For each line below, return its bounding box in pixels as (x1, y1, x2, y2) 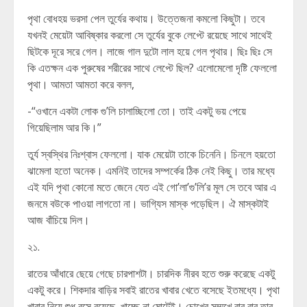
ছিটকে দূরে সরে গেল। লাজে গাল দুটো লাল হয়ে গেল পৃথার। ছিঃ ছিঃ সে (27, 44, 272, 59)
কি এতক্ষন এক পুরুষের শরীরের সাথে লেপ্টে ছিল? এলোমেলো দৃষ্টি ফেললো (27, 60, 277, 75)
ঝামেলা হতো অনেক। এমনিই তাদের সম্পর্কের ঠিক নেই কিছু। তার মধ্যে (27, 163, 275, 178)
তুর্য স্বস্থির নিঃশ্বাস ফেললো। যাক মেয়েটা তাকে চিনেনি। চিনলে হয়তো (27, 147, 275, 162)
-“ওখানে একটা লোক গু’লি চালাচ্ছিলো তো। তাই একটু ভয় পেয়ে (27, 103, 246, 119)
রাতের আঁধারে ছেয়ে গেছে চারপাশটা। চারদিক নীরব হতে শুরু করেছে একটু (27, 266, 275, 281)
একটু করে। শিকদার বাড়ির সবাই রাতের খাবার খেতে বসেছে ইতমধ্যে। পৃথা (27, 282, 280, 297)
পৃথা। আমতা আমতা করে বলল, (27, 77, 134, 92)
